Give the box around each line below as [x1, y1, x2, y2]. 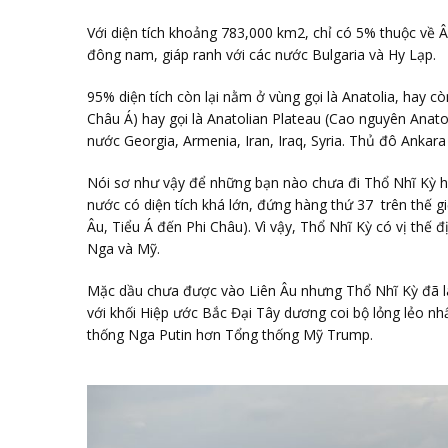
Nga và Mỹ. [87, 238, 160, 258]
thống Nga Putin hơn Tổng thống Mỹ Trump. [87, 324, 373, 344]
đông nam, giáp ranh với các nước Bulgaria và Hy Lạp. [87, 44, 436, 64]
